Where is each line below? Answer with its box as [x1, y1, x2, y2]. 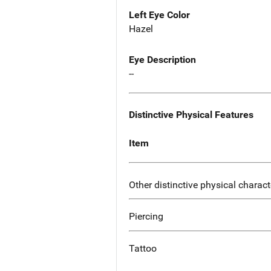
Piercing [129, 211, 163, 223]
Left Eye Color [129, 9, 190, 21]
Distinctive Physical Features [129, 109, 253, 121]
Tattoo [129, 243, 157, 255]
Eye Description [129, 54, 196, 66]
